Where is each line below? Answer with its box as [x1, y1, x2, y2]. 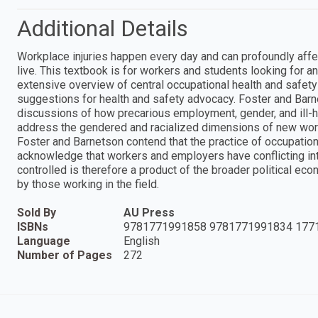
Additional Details [17, 14, 188, 42]
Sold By [17, 205, 56, 219]
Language [17, 234, 70, 248]
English [124, 234, 160, 248]
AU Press [124, 205, 175, 219]
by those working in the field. [17, 177, 159, 191]
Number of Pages [17, 248, 112, 262]
